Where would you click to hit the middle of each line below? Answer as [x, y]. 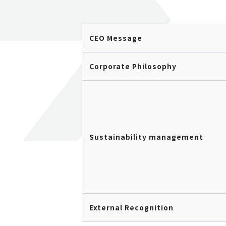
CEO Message [116, 38]
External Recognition [131, 207]
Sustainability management [146, 137]
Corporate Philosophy [133, 66]
